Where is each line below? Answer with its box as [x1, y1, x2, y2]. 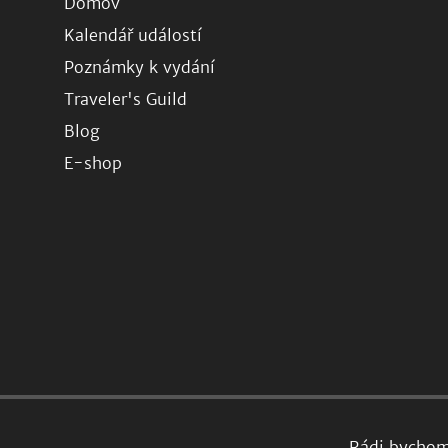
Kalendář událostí [64, 25, 202, 45]
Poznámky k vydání [64, 57, 215, 77]
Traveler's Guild [64, 89, 187, 109]
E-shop [64, 153, 122, 173]
